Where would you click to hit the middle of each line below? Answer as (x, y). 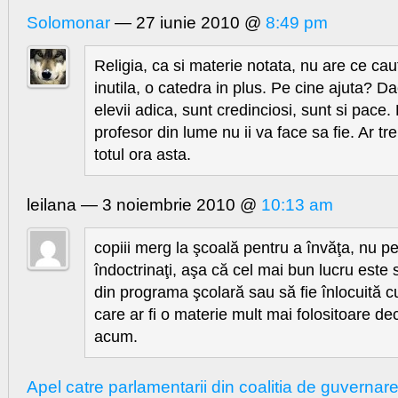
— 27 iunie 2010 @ (188, 23)
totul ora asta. (143, 155)
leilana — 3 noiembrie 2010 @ (144, 205)
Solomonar (68, 23)
